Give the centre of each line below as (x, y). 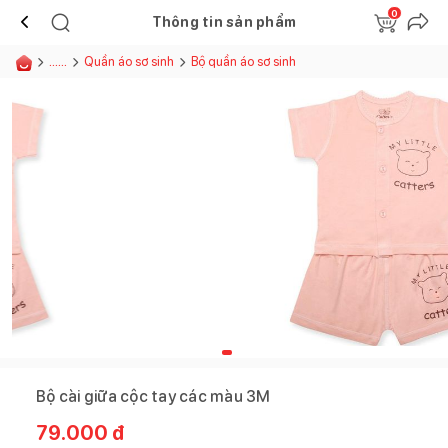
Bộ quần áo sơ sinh (243, 61)
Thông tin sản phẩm (224, 21)
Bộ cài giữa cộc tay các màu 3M (153, 396)
